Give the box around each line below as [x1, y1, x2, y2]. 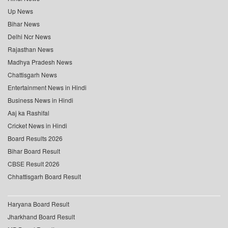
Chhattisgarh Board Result [8, 172, 81, 181]
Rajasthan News [8, 45, 53, 54]
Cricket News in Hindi [8, 121, 67, 130]
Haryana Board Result [8, 199, 69, 209]
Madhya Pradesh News [8, 58, 72, 67]
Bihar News [8, 19, 40, 28]
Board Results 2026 [8, 134, 63, 143]
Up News [8, 7, 33, 16]
